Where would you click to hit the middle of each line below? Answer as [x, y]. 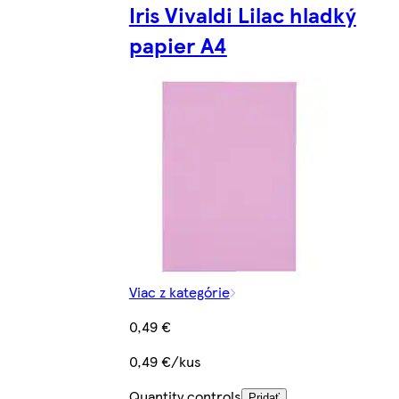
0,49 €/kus [165, 362]
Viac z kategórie [179, 292]
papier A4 [178, 44]
